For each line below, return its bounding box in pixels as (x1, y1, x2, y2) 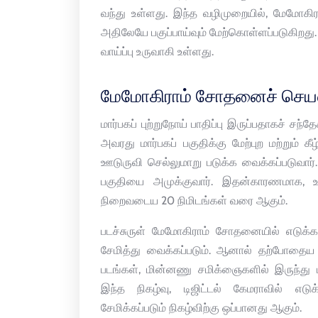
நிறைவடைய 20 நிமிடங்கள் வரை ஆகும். (101, 194, 287, 208)
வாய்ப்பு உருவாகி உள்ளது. (101, 45, 214, 59)
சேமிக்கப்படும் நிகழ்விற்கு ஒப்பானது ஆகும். (101, 301, 302, 315)
